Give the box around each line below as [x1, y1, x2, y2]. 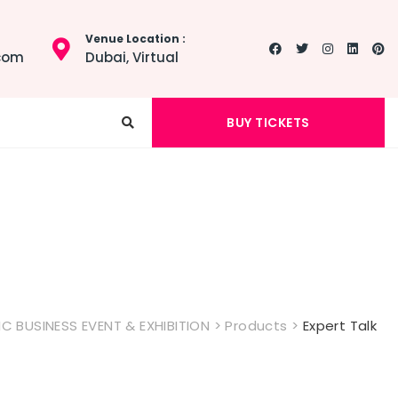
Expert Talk [302, 316, 378, 335]
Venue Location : [85, 30, 186, 46]
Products [225, 316, 288, 335]
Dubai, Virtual [85, 47, 179, 67]
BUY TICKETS [227, 113, 310, 131]
